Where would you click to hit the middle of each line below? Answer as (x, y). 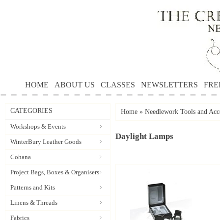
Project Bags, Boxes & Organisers (55, 172)
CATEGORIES (31, 111)
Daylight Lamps (144, 137)
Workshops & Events (38, 126)
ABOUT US (75, 85)
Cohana (21, 157)
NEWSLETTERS (170, 85)
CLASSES (118, 85)
